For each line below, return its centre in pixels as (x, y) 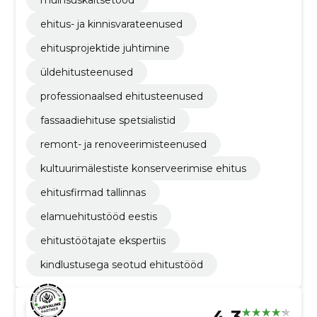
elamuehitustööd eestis (98, 217)
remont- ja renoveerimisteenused (123, 145)
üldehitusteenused (86, 73)
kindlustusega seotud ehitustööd (121, 265)
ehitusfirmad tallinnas (93, 193)
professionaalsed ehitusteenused (121, 97)
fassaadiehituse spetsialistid (108, 121)
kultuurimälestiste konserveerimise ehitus (143, 169)
